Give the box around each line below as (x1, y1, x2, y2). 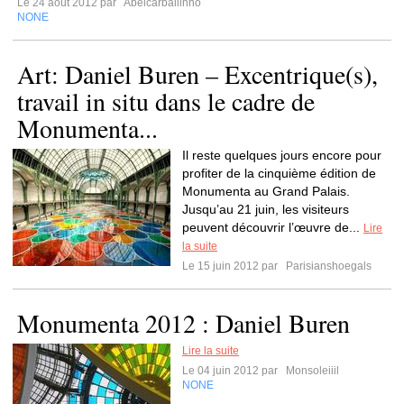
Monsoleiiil (283, 364, 339, 377)
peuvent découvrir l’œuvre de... (182, 220, 363, 234)
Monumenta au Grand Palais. (182, 184, 350, 198)
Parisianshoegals (283, 260, 372, 272)
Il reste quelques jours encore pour (182, 148, 381, 162)
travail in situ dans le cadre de (17, 84, 315, 118)
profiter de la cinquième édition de (182, 166, 376, 180)
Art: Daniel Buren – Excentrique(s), (17, 57, 378, 91)
